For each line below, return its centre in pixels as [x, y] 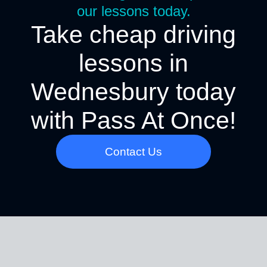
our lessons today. [133, 11]
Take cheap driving [133, 34]
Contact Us [133, 151]
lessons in [133, 63]
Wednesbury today [133, 91]
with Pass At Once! [133, 120]
